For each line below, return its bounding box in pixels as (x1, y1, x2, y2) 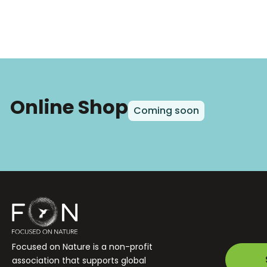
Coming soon (133, 103, 199, 117)
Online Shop (10, 93, 128, 120)
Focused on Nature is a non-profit (12, 240, 153, 253)
